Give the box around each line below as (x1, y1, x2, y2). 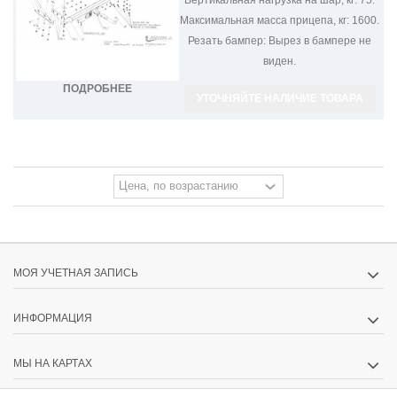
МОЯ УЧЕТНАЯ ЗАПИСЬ (13, 266, 138, 279)
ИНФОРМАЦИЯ (13, 311, 92, 324)
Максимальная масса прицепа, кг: (180, 13, 350, 27)
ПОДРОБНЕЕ (62, 82, 132, 96)
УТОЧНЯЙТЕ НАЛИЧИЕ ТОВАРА (196, 91, 363, 105)
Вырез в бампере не (266, 34, 372, 47)
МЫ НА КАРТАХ (13, 356, 92, 370)
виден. (263, 54, 297, 67)
